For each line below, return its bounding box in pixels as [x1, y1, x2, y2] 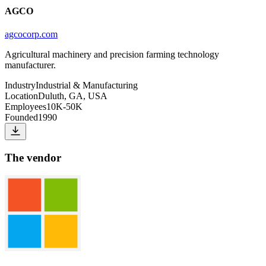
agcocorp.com [5, 28, 58, 39]
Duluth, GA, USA [38, 90, 107, 101]
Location [5, 90, 38, 101]
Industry [5, 80, 36, 90]
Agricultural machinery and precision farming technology [5, 49, 219, 59]
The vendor [5, 151, 61, 164]
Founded [5, 112, 38, 122]
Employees [5, 101, 46, 112]
